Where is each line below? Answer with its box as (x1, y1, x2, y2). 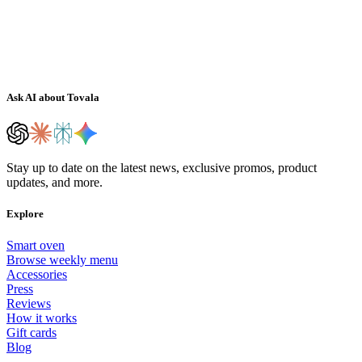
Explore (6, 208, 44, 221)
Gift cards (6, 326, 57, 340)
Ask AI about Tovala (6, 90, 99, 103)
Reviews (6, 297, 51, 311)
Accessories (6, 267, 67, 282)
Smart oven (6, 238, 65, 253)
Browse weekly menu (6, 253, 118, 267)
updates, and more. (6, 175, 103, 189)
